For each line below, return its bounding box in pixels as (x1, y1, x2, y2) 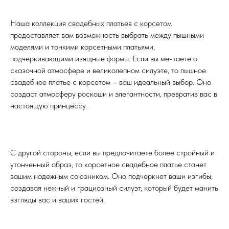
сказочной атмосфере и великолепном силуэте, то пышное (10, 65, 206, 76)
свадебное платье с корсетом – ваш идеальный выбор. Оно (10, 77, 211, 87)
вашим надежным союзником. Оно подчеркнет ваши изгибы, (10, 171, 213, 181)
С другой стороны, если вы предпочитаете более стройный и (10, 148, 215, 158)
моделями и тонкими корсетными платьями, (10, 42, 155, 52)
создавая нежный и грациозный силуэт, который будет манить (10, 183, 218, 193)
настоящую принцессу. (10, 101, 87, 111)
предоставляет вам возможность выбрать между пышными (10, 30, 204, 40)
